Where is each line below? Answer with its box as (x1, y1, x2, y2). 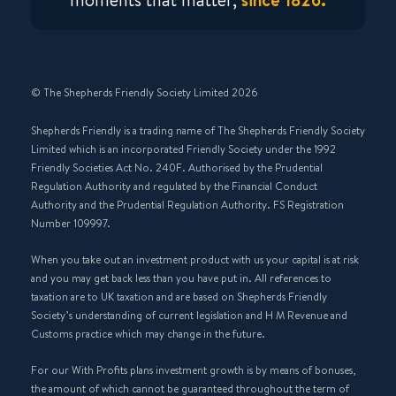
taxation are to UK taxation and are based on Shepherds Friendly (31, 289, 327, 303)
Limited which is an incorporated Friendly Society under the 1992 (31, 141, 336, 156)
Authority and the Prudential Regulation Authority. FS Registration (31, 197, 344, 211)
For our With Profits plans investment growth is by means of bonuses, (31, 362, 356, 377)
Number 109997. (31, 216, 110, 230)
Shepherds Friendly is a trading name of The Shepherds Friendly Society (31, 123, 365, 137)
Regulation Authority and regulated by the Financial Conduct (31, 179, 317, 193)
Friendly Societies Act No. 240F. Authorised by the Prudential (31, 160, 323, 174)
